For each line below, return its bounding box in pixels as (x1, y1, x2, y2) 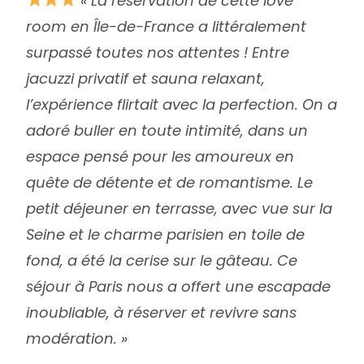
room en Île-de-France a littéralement (26, 15, 307, 37)
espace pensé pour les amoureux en (26, 145, 295, 167)
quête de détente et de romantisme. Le (26, 171, 314, 193)
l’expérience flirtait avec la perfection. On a (26, 93, 338, 115)
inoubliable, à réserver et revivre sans (26, 301, 297, 323)
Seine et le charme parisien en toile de (26, 223, 305, 245)
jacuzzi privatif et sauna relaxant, (26, 67, 266, 89)
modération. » (26, 327, 128, 349)
